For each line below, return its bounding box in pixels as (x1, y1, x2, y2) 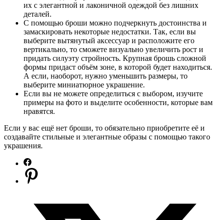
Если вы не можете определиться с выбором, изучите (24, 89, 203, 98)
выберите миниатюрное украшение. (24, 81, 145, 89)
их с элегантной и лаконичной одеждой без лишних (24, 1, 198, 10)
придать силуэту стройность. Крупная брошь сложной (24, 54, 206, 63)
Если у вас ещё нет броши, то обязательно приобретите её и (4, 124, 205, 133)
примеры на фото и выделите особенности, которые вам (24, 98, 213, 107)
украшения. (4, 141, 43, 150)
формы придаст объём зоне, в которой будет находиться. (24, 63, 212, 72)
